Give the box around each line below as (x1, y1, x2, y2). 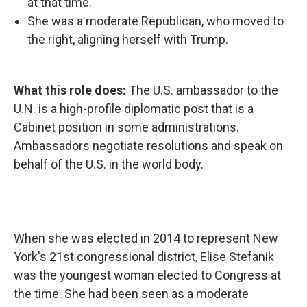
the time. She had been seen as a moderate (14, 286, 249, 301)
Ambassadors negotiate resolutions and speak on (14, 138, 283, 153)
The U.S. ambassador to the (129, 83, 278, 97)
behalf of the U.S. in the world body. (14, 157, 204, 171)
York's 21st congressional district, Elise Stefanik (14, 249, 274, 264)
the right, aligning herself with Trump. (27, 32, 228, 47)
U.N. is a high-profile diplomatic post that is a (14, 101, 254, 116)
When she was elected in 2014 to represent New (14, 231, 278, 245)
